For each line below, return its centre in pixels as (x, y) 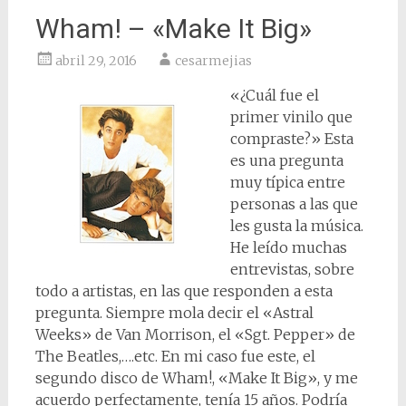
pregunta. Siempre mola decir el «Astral (174, 313)
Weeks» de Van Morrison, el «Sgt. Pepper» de (195, 334)
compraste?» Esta (291, 139)
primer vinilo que (291, 117)
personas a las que (294, 204)
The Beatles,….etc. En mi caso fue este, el (175, 356)
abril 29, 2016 (96, 61)
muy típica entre (287, 182)
